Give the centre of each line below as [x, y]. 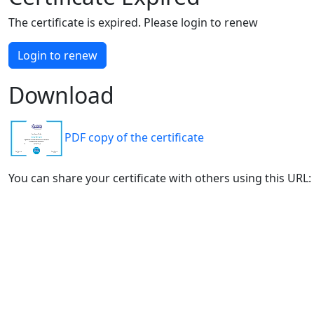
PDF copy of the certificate [134, 137]
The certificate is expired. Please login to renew [133, 22]
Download [61, 95]
